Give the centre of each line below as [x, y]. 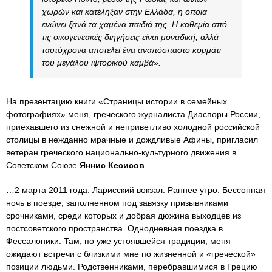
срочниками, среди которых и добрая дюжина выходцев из [124, 215]
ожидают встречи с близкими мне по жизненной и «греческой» [131, 253]
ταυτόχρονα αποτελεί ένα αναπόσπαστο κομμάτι [131, 49]
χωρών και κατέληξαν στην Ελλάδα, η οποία [124, 11]
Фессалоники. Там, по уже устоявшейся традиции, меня [118, 241]
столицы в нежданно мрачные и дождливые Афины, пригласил [132, 139]
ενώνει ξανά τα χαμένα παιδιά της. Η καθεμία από [134, 24]
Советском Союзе [43, 165]
